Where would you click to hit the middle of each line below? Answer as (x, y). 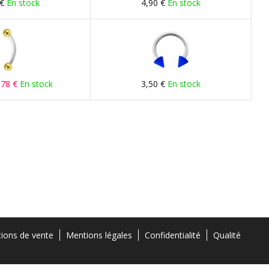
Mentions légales (99, 235)
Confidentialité (173, 235)
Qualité (227, 235)
